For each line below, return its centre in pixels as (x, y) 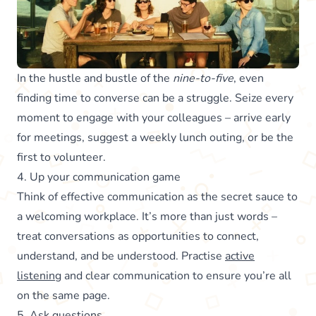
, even (249, 79)
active (240, 256)
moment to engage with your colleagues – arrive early (154, 118)
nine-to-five (202, 79)
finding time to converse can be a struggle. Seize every (155, 98)
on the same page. (63, 296)
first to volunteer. (63, 158)
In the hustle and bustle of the (93, 79)
